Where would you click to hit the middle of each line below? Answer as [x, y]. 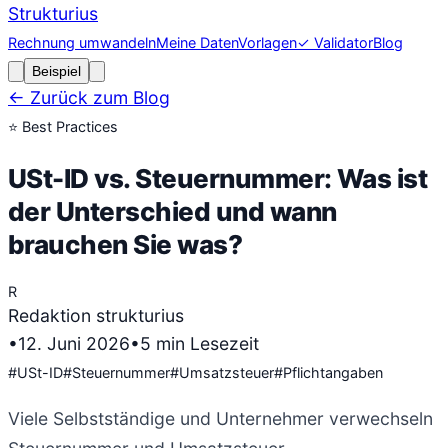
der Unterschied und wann [172, 211]
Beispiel [56, 71]
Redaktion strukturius [96, 316]
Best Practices [70, 126]
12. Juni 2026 [74, 344]
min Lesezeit [205, 344]
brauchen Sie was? [125, 244]
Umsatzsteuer [226, 373]
